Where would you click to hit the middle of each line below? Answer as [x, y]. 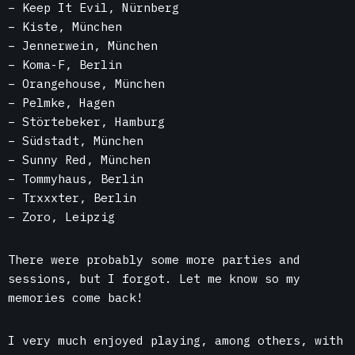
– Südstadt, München [76, 141]
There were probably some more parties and [154, 260]
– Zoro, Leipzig [61, 217]
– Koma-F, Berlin [65, 65]
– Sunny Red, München [79, 160]
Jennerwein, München [90, 46]
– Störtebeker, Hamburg [86, 122]
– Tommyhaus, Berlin [76, 179]
